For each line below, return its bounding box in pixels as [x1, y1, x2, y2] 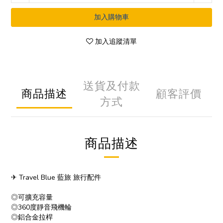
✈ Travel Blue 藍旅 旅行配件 [11, 173, 101, 182]
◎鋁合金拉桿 [11, 213, 53, 222]
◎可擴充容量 [11, 193, 53, 202]
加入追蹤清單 [95, 37, 137, 46]
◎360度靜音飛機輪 [11, 203, 72, 212]
